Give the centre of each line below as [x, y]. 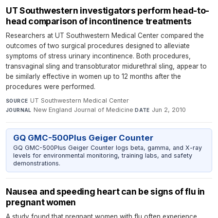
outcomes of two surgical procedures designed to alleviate [98, 45]
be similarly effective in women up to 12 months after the [93, 76]
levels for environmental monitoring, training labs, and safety [102, 155]
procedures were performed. [51, 86]
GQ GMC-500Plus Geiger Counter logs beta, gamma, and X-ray [107, 147]
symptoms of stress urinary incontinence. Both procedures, [98, 56]
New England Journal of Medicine [84, 109]
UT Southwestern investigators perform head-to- [108, 10]
